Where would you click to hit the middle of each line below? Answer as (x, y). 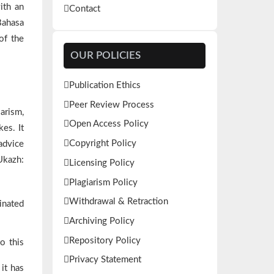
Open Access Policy (109, 124)
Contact (85, 9)
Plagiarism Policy (104, 182)
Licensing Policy (102, 163)
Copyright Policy (103, 144)
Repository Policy (105, 240)
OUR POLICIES (106, 56)
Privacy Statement (106, 260)
